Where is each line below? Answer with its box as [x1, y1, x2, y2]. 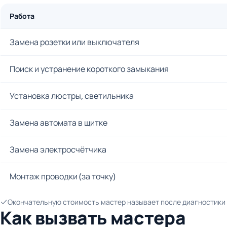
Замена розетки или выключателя [10, 36, 139, 48]
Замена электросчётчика [10, 144, 106, 156]
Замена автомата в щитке [10, 117, 107, 129]
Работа [10, 11, 34, 21]
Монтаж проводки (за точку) [10, 171, 116, 182]
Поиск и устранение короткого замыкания [10, 63, 169, 75]
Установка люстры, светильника [10, 90, 134, 102]
